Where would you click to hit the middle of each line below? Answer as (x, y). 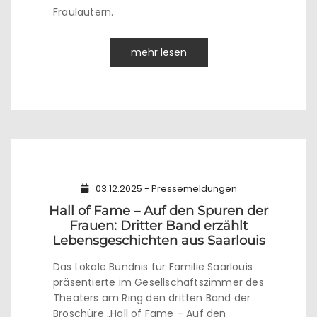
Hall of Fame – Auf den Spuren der (158, 211)
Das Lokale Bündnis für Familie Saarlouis (153, 267)
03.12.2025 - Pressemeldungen (166, 189)
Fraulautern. (83, 12)
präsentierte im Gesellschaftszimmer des (158, 282)
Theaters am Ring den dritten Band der (152, 298)
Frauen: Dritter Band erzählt (158, 226)
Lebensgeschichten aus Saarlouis (158, 241)
